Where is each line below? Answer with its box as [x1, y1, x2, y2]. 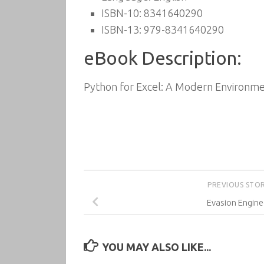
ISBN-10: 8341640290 [101, 7, 203, 19]
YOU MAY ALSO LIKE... [101, 240, 211, 253]
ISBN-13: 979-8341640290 [101, 24, 224, 35]
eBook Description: [84, 48, 241, 68]
